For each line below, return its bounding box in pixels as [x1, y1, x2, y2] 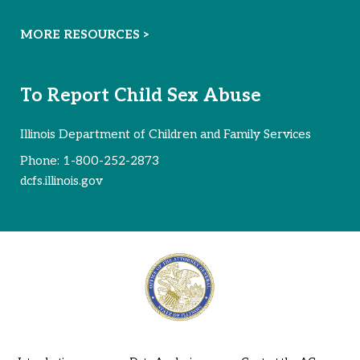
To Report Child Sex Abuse [20, 84, 261, 108]
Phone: [20, 153, 63, 168]
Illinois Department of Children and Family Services [20, 127, 311, 142]
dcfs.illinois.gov [20, 173, 103, 188]
